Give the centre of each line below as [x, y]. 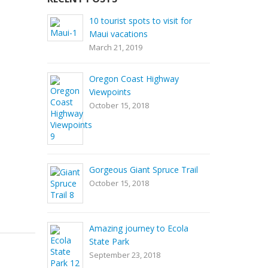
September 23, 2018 [124, 255]
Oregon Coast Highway [134, 79]
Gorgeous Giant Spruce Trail [143, 170]
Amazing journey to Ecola [138, 228]
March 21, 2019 [115, 47]
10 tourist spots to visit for [140, 21]
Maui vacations [118, 34]
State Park [109, 241]
